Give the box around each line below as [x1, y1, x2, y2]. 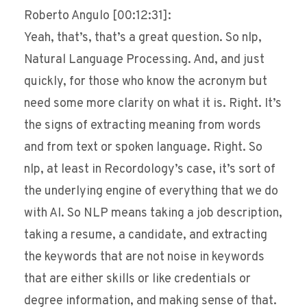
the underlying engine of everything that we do [24, 184, 278, 200]
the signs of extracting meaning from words [24, 118, 261, 134]
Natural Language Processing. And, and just [24, 52, 265, 69]
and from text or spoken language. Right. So [24, 140, 262, 156]
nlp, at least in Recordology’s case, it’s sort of [24, 162, 275, 178]
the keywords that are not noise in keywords [24, 249, 265, 266]
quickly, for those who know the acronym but [24, 74, 267, 90]
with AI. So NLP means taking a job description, [24, 206, 282, 222]
